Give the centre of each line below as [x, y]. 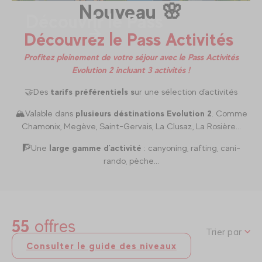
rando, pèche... [131, 160]
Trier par [223, 232]
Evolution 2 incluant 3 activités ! [131, 70]
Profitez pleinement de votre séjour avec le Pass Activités [131, 57]
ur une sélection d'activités [186, 91]
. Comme [229, 113]
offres [55, 226]
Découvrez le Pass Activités [131, 39]
